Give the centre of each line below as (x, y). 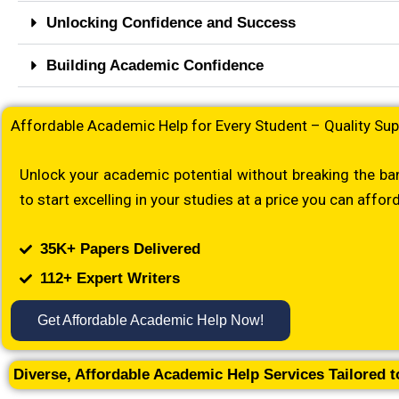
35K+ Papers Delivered (120, 249)
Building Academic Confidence (155, 65)
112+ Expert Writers (110, 278)
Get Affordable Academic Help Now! (151, 320)
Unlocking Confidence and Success (171, 22)
